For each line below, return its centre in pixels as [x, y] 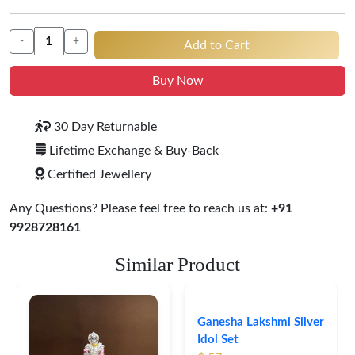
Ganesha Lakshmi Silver [260, 322]
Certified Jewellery [99, 174]
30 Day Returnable [104, 127]
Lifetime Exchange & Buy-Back [134, 151]
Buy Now [177, 81]
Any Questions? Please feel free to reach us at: [139, 208]
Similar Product [177, 264]
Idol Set [218, 340]
